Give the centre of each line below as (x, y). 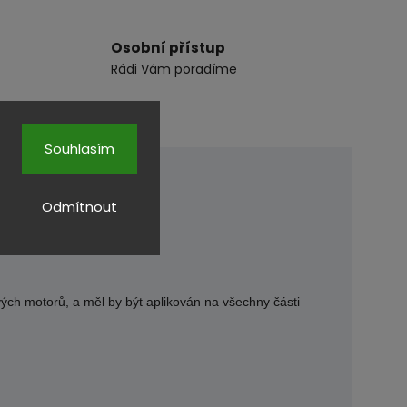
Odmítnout (79, 206)
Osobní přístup (168, 48)
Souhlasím (79, 148)
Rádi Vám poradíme (174, 69)
